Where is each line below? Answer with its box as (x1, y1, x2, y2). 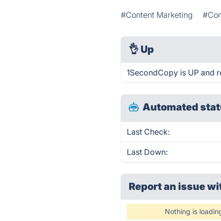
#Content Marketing (121, 10, 193, 20)
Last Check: (127, 127, 170, 137)
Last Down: (127, 147, 168, 157)
